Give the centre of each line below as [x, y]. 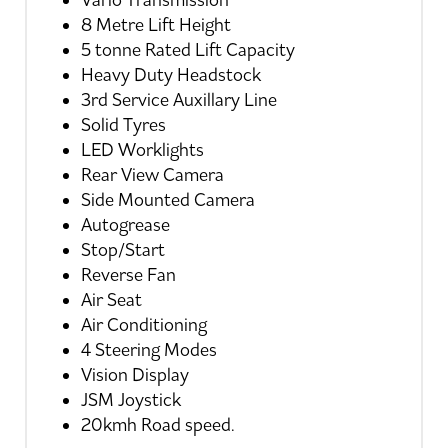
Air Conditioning [144, 325]
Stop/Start [123, 250]
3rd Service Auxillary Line [179, 100]
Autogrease [126, 225]
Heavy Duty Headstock [171, 75]
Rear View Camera [153, 175]
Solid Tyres [124, 125]
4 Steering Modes [149, 350]
